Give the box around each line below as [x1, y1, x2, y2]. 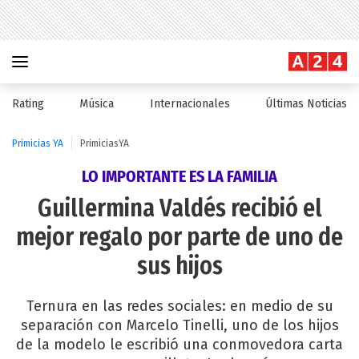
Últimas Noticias [264, 97, 347, 111]
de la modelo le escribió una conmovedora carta [16, 336, 343, 353]
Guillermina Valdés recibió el [37, 194, 322, 223]
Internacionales [149, 97, 230, 111]
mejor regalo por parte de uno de [16, 223, 343, 252]
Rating [12, 97, 44, 111]
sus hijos [136, 252, 223, 280]
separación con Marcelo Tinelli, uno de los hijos [20, 317, 339, 334]
